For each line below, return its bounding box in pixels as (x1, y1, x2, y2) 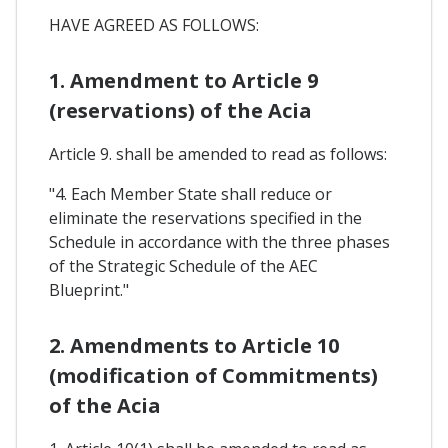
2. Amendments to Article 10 (49, 332, 339, 360)
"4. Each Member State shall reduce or (49, 183, 332, 206)
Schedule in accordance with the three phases (49, 231, 390, 254)
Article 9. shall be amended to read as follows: (49, 143, 387, 166)
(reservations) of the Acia (49, 97, 312, 125)
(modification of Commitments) (49, 362, 378, 390)
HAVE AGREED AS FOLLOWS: (49, 14, 259, 37)
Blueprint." (49, 279, 129, 302)
